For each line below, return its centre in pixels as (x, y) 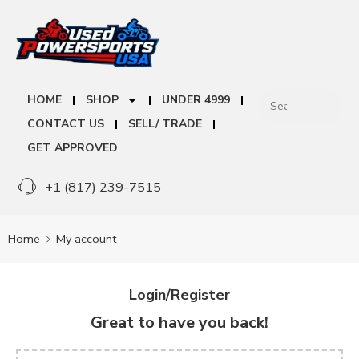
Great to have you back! (179, 323)
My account (86, 238)
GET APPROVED (73, 148)
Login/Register (179, 295)
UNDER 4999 (196, 100)
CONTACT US (66, 124)
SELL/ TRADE (165, 124)
